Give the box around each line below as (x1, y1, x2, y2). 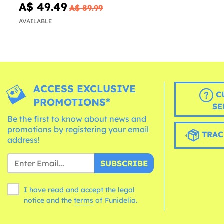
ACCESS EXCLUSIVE (33, 82, 136, 95)
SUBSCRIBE (100, 158, 148, 169)
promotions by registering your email (7, 124, 149, 135)
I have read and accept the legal (24, 185, 135, 195)
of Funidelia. (95, 196, 137, 205)
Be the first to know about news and (7, 114, 146, 124)
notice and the (24, 196, 74, 205)
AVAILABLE (19, 17, 52, 25)
